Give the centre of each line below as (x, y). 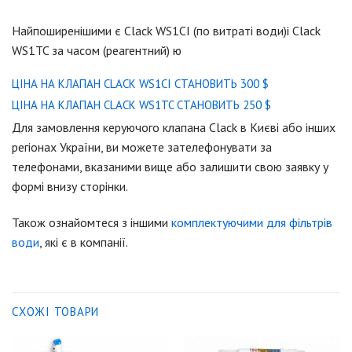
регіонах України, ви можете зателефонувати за (142, 147)
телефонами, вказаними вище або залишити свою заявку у (170, 167)
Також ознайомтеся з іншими (92, 223)
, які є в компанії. (84, 242)
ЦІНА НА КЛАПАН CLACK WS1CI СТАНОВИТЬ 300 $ (140, 84)
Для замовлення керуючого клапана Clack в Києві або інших (174, 128)
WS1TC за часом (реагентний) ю (97, 50)
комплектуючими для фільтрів (252, 223)
